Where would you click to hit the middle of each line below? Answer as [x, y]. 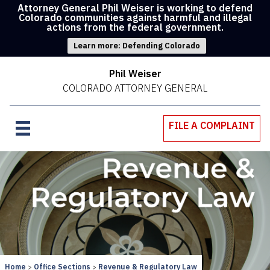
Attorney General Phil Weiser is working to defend [135, 8]
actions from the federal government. [135, 27]
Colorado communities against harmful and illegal [135, 17]
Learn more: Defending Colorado [137, 46]
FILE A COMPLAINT [212, 125]
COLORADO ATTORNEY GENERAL [135, 88]
